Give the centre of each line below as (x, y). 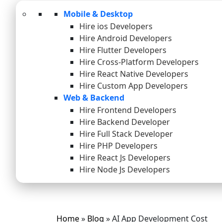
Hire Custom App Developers (134, 86)
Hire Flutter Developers (123, 50)
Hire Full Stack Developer (126, 134)
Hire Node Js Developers (125, 170)
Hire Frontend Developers (128, 110)
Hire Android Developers (126, 38)
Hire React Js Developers (125, 158)
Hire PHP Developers (118, 146)
